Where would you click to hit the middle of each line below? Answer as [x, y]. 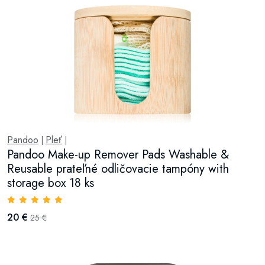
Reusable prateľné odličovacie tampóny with [118, 169]
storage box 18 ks [51, 183]
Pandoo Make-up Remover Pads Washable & [118, 155]
